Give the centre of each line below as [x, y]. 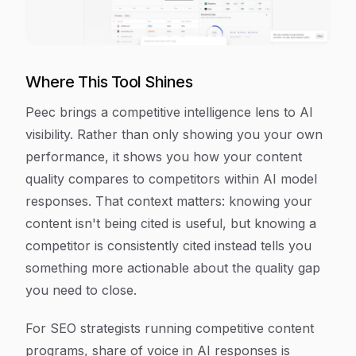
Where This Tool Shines [109, 82]
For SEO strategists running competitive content [170, 328]
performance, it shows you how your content [164, 157]
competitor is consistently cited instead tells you [168, 246]
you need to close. [81, 290]
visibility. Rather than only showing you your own [174, 134]
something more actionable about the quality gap [173, 268]
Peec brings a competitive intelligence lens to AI [169, 112]
